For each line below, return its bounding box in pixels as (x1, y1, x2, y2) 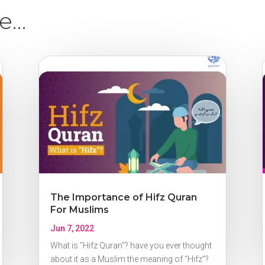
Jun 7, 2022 (50, 224, 94, 234)
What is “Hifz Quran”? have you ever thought (50, 241, 212, 251)
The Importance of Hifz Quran (50, 192, 197, 203)
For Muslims (50, 204, 109, 216)
